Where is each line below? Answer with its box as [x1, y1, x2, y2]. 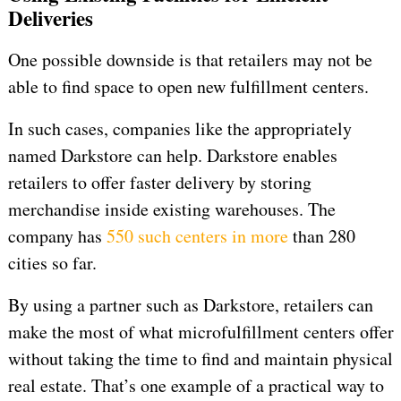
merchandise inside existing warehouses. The [7, 197, 336, 222]
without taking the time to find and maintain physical [7, 346, 393, 371]
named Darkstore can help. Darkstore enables [7, 143, 337, 168]
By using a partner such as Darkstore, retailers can [7, 293, 373, 318]
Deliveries [7, 3, 93, 34]
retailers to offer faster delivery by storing [7, 170, 311, 195]
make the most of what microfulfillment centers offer [7, 320, 394, 345]
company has [7, 224, 107, 249]
